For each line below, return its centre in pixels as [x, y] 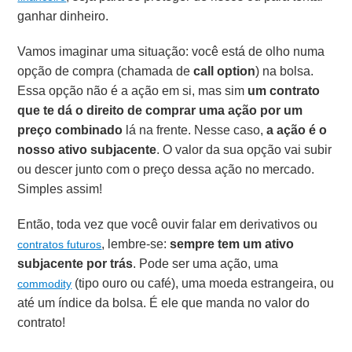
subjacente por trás [75, 263]
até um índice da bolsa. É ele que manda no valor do [164, 302]
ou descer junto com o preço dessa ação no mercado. [166, 169]
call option [225, 71]
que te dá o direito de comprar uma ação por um [160, 110]
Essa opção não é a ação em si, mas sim [133, 90]
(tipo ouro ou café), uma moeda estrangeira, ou [203, 283]
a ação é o [297, 130]
